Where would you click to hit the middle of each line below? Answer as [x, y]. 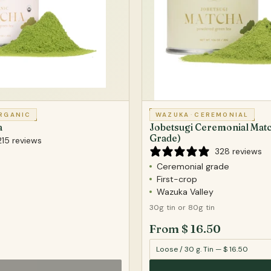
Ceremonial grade [193, 166]
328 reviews [238, 151]
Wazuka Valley [185, 191]
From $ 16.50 [185, 229]
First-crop [177, 179]
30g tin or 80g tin [182, 207]
